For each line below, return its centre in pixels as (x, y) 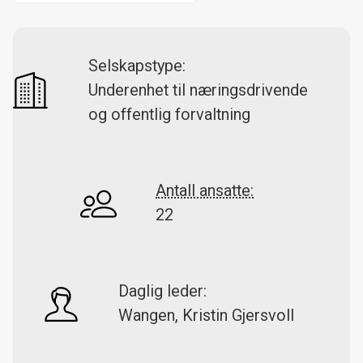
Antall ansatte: (205, 191)
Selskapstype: (137, 66)
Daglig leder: (162, 291)
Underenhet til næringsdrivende (198, 90)
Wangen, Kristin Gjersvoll (206, 316)
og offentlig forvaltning (169, 115)
